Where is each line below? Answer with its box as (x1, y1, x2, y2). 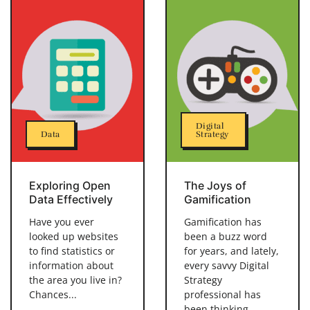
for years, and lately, (184, 244, 279, 257)
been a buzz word (184, 229, 267, 243)
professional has (184, 287, 261, 301)
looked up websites (29, 229, 118, 243)
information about (29, 258, 113, 272)
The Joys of (184, 178, 246, 192)
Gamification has (184, 215, 262, 228)
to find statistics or (29, 244, 115, 257)
